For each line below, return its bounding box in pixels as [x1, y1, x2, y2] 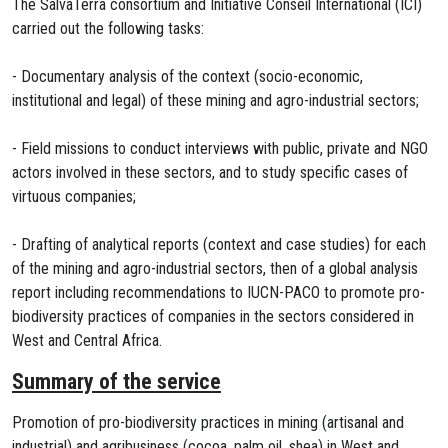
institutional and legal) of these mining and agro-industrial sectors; [12, 91, 419, 110]
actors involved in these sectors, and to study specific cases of [12, 163, 408, 182]
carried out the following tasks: [12, 19, 204, 38]
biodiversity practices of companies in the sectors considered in [12, 307, 414, 326]
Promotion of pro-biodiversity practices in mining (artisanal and [12, 413, 404, 432]
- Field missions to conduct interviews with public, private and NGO [12, 139, 428, 158]
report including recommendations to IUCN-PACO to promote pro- [12, 283, 425, 302]
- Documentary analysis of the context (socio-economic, [12, 67, 363, 86]
